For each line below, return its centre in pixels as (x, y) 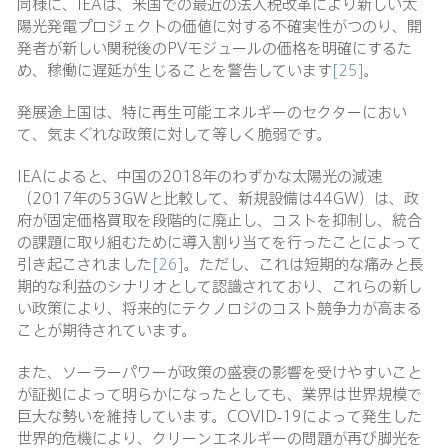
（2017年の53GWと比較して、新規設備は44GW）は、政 (218, 198)
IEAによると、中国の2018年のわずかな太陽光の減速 (199, 176)
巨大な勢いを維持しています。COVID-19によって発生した (219, 416)
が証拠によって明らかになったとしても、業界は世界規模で (219, 394)
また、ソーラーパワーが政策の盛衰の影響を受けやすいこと (219, 372)
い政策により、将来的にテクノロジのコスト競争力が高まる (219, 308)
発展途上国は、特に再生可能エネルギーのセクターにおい (212, 112)
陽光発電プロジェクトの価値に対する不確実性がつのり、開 (219, 26)
